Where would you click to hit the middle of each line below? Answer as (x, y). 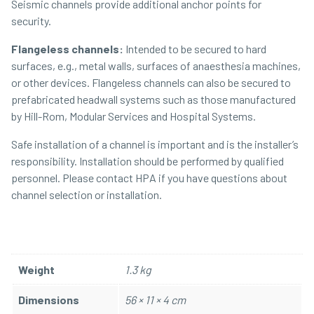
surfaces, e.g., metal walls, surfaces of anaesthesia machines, (156, 66)
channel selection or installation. (87, 195)
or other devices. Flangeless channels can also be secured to (151, 83)
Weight (36, 270)
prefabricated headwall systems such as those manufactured (153, 100)
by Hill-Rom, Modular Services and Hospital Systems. (134, 116)
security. (31, 21)
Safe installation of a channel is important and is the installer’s (155, 144)
